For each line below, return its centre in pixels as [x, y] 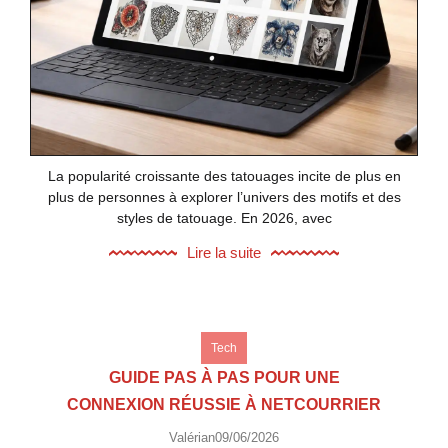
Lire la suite [224, 253]
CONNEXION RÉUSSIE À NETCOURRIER [224, 405]
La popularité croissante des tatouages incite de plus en [224, 175]
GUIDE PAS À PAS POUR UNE [224, 378]
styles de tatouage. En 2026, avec [224, 217]
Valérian [192, 438]
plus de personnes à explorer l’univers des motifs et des [224, 196]
